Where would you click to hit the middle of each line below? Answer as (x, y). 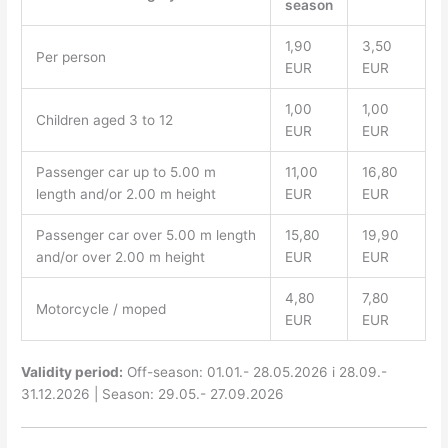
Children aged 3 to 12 (104, 119)
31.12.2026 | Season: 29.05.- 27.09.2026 (153, 394)
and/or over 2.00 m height (120, 256)
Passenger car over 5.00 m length (145, 234)
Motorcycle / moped (100, 308)
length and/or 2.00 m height (125, 193)
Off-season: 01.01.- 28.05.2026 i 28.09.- (255, 372)
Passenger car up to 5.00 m (125, 171)
